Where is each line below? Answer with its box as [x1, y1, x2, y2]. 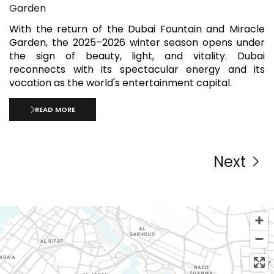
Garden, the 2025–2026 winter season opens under [9, 35, 265, 50]
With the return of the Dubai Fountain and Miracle [9, 22, 265, 37]
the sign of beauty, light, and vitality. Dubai [9, 49, 265, 64]
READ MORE [35, 104, 76, 114]
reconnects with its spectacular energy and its [9, 62, 265, 77]
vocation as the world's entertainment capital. [9, 76, 232, 91]
